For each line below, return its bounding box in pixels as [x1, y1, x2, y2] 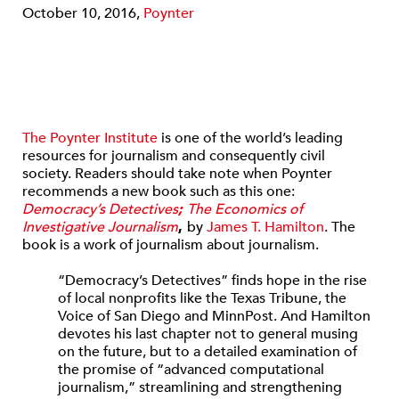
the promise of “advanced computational [58, 360, 324, 379]
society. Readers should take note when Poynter [22, 164, 332, 183]
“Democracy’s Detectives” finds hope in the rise [58, 271, 367, 290]
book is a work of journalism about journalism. [22, 235, 319, 255]
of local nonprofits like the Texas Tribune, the [58, 289, 346, 308]
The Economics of [187, 199, 303, 219]
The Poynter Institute [22, 128, 158, 148]
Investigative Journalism [22, 217, 178, 237]
